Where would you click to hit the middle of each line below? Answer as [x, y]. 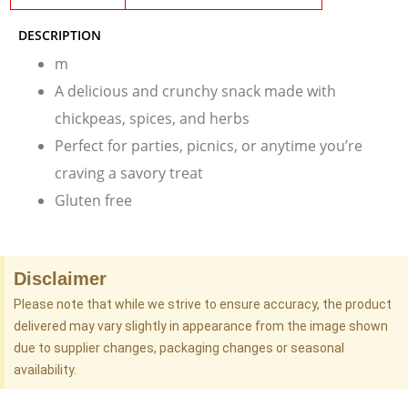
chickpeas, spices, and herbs [152, 119]
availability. [45, 370]
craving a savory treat [129, 173]
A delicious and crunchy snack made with [195, 92]
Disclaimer [60, 279]
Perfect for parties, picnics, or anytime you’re [209, 146]
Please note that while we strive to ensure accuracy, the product [203, 305]
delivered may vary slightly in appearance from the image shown [201, 326]
